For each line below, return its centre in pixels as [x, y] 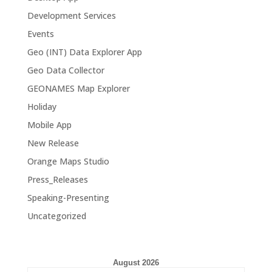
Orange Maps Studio [68, 161]
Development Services [71, 15]
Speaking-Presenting [68, 197]
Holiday [42, 106]
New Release [53, 143]
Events [40, 33]
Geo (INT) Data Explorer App [84, 52]
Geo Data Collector [66, 70]
